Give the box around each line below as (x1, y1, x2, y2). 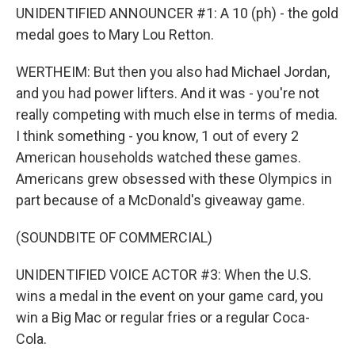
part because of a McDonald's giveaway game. (16, 192, 305, 208)
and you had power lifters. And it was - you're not (16, 85, 319, 101)
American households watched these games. (16, 149, 301, 166)
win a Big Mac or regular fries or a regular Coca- (16, 309, 310, 326)
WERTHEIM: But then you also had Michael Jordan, (16, 63, 330, 80)
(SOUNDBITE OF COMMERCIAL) (16, 229, 212, 246)
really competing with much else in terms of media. (16, 106, 338, 123)
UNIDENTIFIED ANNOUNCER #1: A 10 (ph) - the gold (16, 5, 338, 21)
